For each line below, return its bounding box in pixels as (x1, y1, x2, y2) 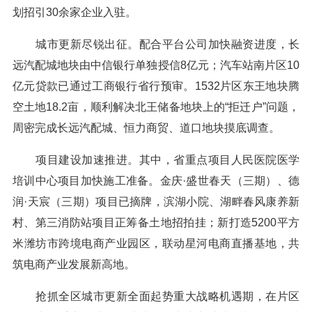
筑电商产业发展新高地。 (13, 258, 135, 270)
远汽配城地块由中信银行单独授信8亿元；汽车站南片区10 (13, 59, 299, 71)
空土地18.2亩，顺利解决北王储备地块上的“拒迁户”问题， (13, 101, 299, 113)
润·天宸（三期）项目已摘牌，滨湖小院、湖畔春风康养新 (13, 196, 299, 208)
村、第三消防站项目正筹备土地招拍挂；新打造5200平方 (13, 217, 299, 228)
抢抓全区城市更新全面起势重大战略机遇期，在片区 (13, 290, 299, 302)
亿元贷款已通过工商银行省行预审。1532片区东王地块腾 (13, 80, 299, 92)
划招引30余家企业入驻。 (13, 6, 136, 18)
